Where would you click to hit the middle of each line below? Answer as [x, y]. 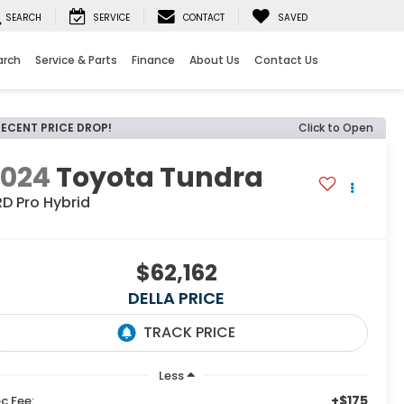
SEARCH [23, 18]
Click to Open [336, 128]
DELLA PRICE [177, 298]
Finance [153, 60]
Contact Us [286, 60]
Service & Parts [76, 60]
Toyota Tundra [160, 178]
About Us [215, 60]
